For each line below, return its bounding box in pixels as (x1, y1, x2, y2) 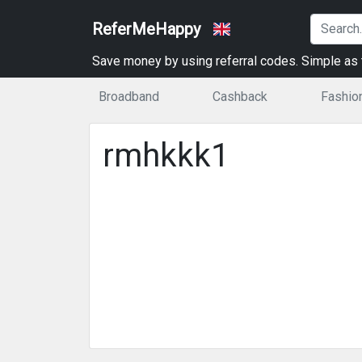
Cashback (212, 89, 267, 104)
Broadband (99, 89, 159, 104)
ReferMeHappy (92, 19, 200, 39)
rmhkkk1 (103, 137, 229, 175)
